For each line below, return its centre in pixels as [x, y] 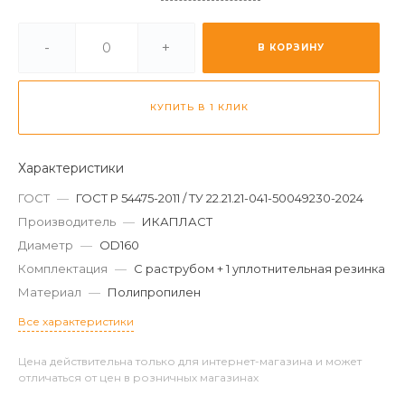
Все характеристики [76, 321]
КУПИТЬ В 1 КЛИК [199, 107]
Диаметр [46, 245]
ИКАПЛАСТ [177, 221]
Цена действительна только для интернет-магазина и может [190, 361]
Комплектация [63, 268]
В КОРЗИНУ [291, 47]
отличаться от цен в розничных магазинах [138, 377]
